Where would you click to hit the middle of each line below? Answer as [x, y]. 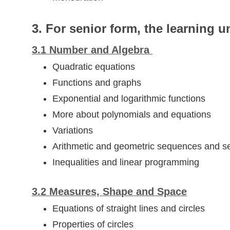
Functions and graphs [97, 83]
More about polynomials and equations [132, 115]
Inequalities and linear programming [126, 162]
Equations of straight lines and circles [129, 209]
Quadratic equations [95, 67]
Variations [73, 131]
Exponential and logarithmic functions [129, 99]
